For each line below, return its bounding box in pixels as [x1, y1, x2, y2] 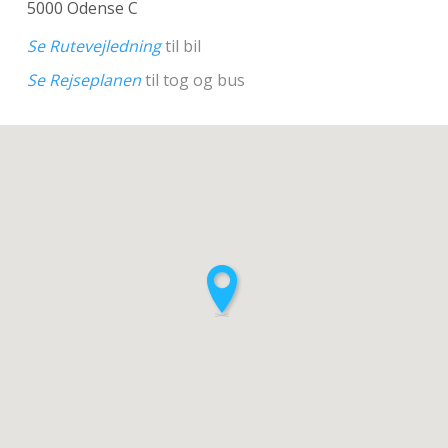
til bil [160, 34, 201, 57]
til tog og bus [140, 69, 245, 92]
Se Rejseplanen [26, 69, 141, 92]
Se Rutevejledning [26, 34, 161, 57]
